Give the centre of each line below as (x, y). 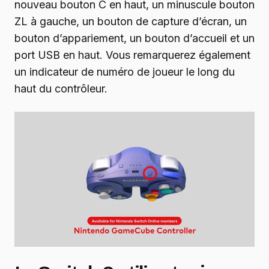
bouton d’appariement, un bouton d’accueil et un (134, 38)
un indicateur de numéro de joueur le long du (125, 72)
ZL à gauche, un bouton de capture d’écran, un (131, 22)
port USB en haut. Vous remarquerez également (132, 55)
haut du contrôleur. (61, 89)
